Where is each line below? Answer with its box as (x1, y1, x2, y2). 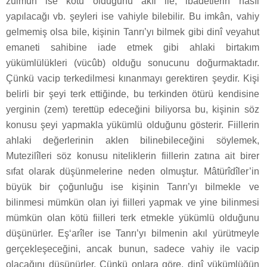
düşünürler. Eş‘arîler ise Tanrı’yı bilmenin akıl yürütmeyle (6, 228, 259, 238)
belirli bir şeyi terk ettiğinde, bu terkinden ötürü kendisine (6, 88, 259, 99)
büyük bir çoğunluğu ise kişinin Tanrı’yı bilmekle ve (6, 181, 259, 192)
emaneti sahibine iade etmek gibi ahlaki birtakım (6, 42, 259, 52)
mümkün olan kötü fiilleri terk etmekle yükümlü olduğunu (6, 212, 259, 223)
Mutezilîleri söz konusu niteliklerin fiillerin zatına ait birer (6, 150, 259, 161)
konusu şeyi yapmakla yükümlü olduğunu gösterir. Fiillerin (6, 119, 259, 130)
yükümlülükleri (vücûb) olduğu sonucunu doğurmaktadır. (6, 57, 259, 68)
